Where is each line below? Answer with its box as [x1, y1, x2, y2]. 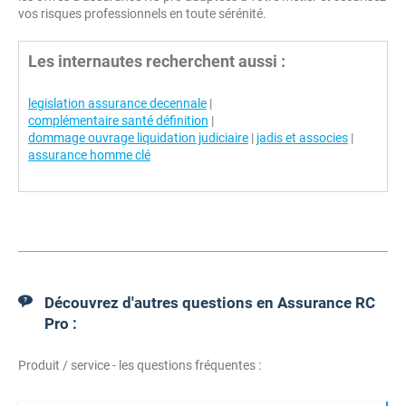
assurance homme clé [28, 148, 150, 162]
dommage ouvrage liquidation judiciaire [28, 130, 248, 145]
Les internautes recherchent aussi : [28, 52, 285, 71]
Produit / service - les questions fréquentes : [18, 358, 261, 372]
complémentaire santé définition [28, 113, 208, 128]
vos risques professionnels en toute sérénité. [18, 6, 266, 21]
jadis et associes [256, 130, 348, 145]
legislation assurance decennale [28, 96, 207, 111]
